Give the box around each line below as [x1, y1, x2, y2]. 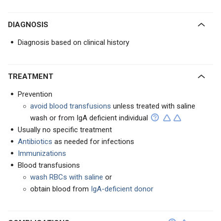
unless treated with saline [113, 102, 195, 110]
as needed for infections [52, 137, 134, 146]
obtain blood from [30, 184, 91, 193]
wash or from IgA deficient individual [30, 113, 148, 122]
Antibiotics [18, 137, 52, 146]
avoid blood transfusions [30, 102, 113, 110]
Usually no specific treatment [18, 125, 112, 134]
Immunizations [18, 149, 66, 158]
